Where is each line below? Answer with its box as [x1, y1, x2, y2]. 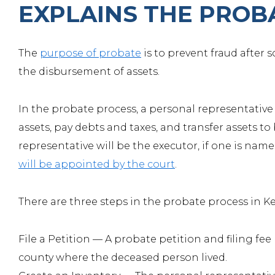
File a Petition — [18, 233, 105, 245]
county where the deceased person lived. [18, 252, 227, 263]
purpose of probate [40, 47, 141, 59]
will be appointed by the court [18, 158, 175, 170]
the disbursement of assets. [18, 66, 160, 77]
